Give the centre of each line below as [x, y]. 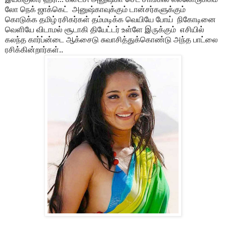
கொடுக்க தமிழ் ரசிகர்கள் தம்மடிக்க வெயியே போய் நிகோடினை [110, 19]
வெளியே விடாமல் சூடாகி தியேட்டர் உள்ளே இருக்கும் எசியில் [105, 29]
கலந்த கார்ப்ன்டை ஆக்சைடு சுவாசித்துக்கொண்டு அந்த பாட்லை [111, 39]
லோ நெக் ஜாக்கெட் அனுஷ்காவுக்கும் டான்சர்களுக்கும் [96, 9]
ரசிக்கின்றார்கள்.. [34, 49]
